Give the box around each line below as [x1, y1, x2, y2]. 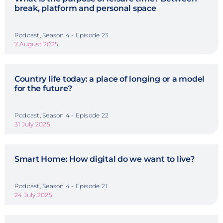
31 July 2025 [14, 120, 50, 128]
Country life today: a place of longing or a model [14, 74, 205, 84]
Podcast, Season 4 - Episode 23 [14, 31, 109, 39]
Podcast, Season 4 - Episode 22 [14, 111, 109, 119]
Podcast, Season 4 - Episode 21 [14, 182, 108, 190]
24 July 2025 [14, 191, 52, 199]
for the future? [14, 84, 72, 94]
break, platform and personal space [14, 3, 156, 13]
